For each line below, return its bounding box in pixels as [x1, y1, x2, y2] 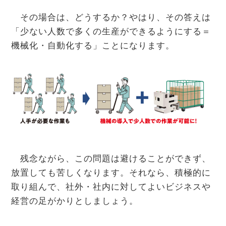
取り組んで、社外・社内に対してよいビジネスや [11, 182, 211, 192]
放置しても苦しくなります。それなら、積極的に [11, 168, 211, 178]
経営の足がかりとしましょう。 [11, 196, 138, 206]
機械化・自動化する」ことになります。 [11, 41, 175, 51]
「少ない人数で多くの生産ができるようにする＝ [11, 27, 211, 37]
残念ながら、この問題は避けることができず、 [11, 154, 211, 164]
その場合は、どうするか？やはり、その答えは [11, 13, 211, 23]
